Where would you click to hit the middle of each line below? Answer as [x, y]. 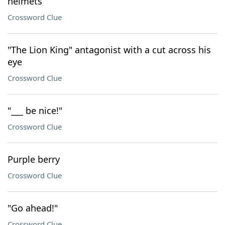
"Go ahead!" [33, 208]
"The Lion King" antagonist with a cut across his [109, 50]
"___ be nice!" [35, 110]
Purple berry [34, 159]
